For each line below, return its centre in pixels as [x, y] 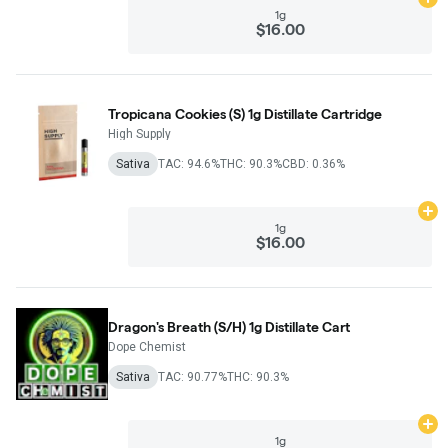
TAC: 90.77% [192, 376]
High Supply [139, 133]
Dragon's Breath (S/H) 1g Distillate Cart [299, 326]
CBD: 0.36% [313, 163]
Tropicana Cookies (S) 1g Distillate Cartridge [245, 113]
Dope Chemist [147, 346]
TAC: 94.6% [189, 163]
